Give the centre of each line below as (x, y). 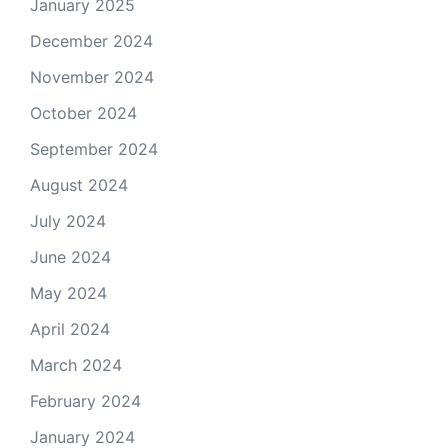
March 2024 (76, 364)
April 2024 (70, 328)
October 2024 (83, 112)
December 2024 (91, 40)
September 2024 (94, 148)
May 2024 (68, 292)
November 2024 (92, 76)
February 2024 (85, 400)
